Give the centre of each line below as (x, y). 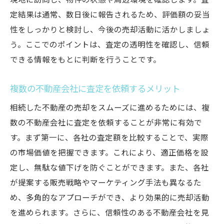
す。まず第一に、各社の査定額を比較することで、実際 (109, 138)
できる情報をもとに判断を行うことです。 (85, 60)
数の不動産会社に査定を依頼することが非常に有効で (106, 123)
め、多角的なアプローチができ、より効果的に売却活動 (110, 198)
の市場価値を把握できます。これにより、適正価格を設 (109, 153)
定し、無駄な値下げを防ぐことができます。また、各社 (109, 168)
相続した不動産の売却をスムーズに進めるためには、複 (110, 108)
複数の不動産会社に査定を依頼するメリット (95, 89)
